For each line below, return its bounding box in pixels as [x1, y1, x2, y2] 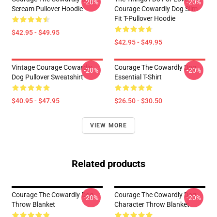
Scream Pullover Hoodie [12, 5, 83, 13]
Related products [72, 158, 145, 170]
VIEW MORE [90, 122, 127, 129]
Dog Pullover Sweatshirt [12, 73, 83, 81]
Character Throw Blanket [114, 201, 189, 208]
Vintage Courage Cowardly [12, 63, 92, 71]
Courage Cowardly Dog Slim [114, 5, 198, 13]
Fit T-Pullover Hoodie [114, 15, 175, 22]
